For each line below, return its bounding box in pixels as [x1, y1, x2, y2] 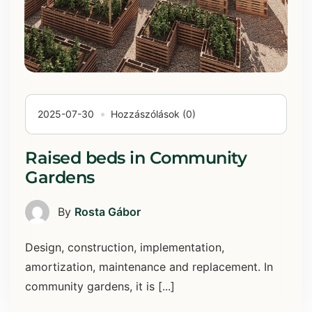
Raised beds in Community [25, 147, 247, 168]
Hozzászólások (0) [111, 107, 196, 120]
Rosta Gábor [75, 205, 141, 219]
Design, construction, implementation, [25, 240, 224, 254]
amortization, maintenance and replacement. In [25, 259, 273, 274]
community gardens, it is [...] [25, 279, 175, 293]
